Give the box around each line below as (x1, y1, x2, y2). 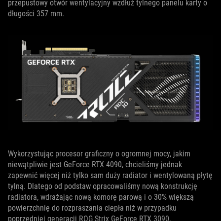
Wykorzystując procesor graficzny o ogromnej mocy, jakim (8, 148, 190, 158)
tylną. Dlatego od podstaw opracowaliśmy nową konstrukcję (8, 181, 197, 191)
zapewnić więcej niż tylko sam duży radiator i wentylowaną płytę (8, 170, 213, 180)
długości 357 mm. (8, 8, 64, 18)
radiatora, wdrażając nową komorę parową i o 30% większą (8, 192, 194, 202)
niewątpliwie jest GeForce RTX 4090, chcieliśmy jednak (8, 159, 182, 169)
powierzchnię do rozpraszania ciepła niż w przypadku (8, 203, 177, 213)
